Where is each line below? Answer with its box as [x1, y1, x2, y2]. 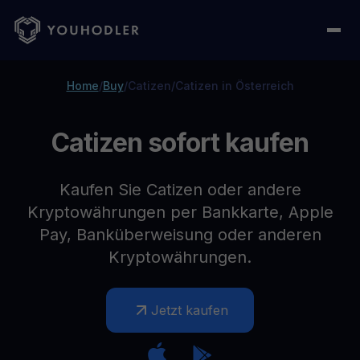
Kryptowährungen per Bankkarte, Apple [27, 202, 333, 222]
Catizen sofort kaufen [51, 127, 309, 158]
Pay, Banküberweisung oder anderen [39, 225, 321, 244]
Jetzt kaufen [151, 302, 228, 318]
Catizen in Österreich [174, 79, 294, 92]
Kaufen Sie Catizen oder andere [59, 180, 301, 199]
